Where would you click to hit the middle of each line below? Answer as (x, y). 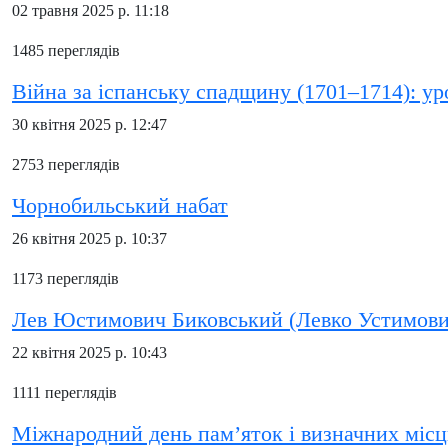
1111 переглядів (64, 392)
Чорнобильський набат (120, 206)
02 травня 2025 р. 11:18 (90, 10)
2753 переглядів (66, 164)
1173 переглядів (65, 278)
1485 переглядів (66, 50)
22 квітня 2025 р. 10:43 (89, 352)
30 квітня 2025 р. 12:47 (89, 124)
